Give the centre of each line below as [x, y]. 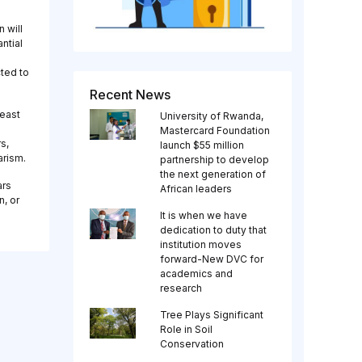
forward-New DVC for [211, 259]
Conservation [192, 344]
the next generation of [213, 175]
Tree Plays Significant [211, 315]
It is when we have [203, 216]
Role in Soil [186, 330]
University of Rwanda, [211, 116]
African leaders [196, 189]
